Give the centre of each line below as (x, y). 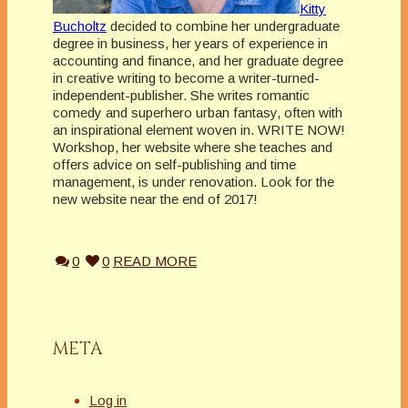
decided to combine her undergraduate (223, 25)
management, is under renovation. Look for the (194, 181)
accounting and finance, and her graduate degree (198, 60)
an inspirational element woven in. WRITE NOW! (199, 129)
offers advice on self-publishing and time (174, 164)
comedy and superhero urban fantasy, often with (198, 112)
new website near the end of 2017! (155, 199)
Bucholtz (80, 25)
